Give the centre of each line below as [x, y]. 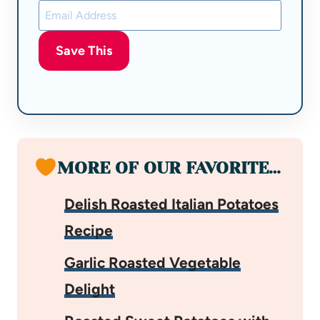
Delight [90, 289]
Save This [84, 50]
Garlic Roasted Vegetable [152, 262]
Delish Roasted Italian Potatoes [171, 204]
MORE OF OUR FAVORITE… [169, 167]
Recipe [89, 230]
